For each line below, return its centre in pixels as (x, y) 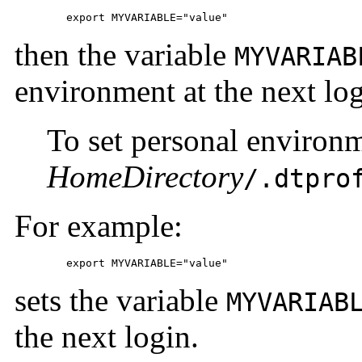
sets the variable (120, 300)
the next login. (107, 336)
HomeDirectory (145, 176)
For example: (99, 225)
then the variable (124, 54)
